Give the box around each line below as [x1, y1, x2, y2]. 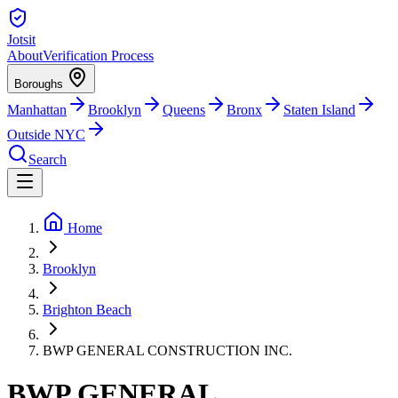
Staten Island [283, 102, 355, 117]
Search [28, 152, 67, 167]
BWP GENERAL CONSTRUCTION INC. [43, 343, 292, 358]
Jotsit [7, 32, 36, 47]
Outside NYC [7, 127, 85, 142]
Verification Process [43, 48, 154, 63]
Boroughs [14, 77, 67, 91]
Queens [163, 102, 205, 117]
